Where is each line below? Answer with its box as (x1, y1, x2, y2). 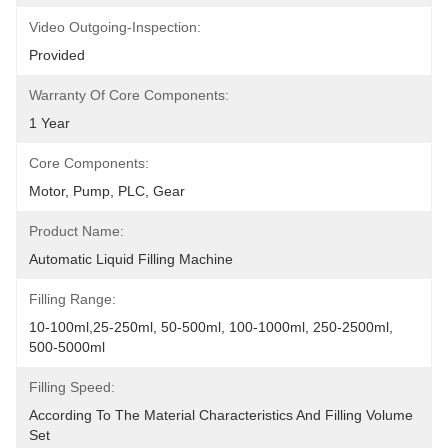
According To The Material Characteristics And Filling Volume (29, 407, 413, 423)
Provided (29, 47, 85, 63)
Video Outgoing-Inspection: (29, 19, 201, 35)
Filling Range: (29, 291, 116, 307)
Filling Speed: (29, 379, 115, 395)
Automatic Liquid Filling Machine (29, 251, 233, 267)
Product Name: (29, 223, 124, 239)
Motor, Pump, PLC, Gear (29, 183, 185, 199)
